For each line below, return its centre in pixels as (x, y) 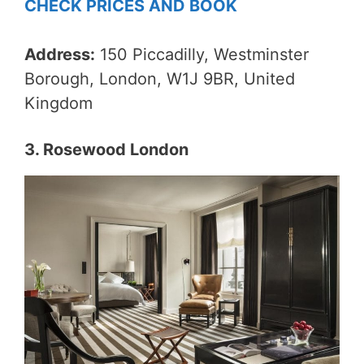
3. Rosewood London (106, 149)
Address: (60, 54)
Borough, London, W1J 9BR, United (160, 78)
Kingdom (58, 103)
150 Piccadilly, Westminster (202, 54)
